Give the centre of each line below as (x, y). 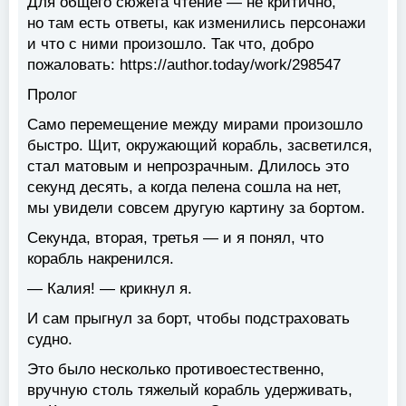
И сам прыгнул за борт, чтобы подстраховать (188, 319)
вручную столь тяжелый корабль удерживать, (190, 391)
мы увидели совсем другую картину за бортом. (196, 208)
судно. (50, 340)
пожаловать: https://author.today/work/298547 (184, 65)
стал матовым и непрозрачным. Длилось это (188, 167)
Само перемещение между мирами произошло (195, 125)
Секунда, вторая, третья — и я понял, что (175, 238)
